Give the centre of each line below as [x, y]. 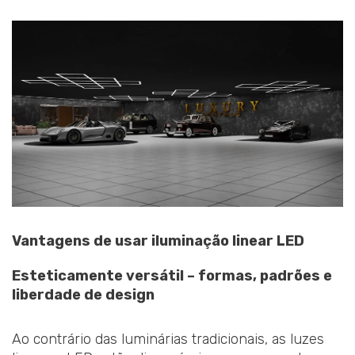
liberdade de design [83, 295]
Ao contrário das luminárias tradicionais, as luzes [168, 339]
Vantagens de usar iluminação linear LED [158, 241]
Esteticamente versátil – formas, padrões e [172, 276]
